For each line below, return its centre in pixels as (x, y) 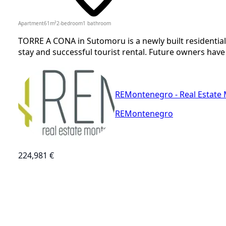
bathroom (99, 23)
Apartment (31, 23)
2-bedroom (70, 23)
